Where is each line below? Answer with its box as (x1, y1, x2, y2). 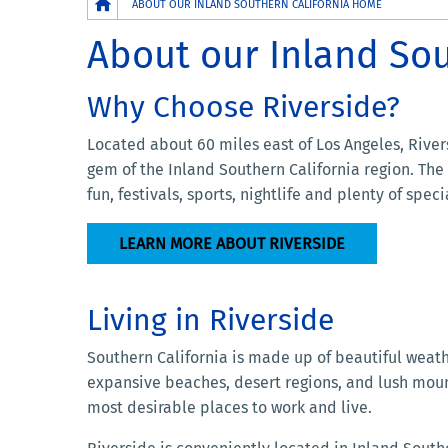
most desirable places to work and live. (87, 397, 372, 417)
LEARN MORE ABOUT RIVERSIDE (119, 233, 345, 253)
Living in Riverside (87, 301, 334, 338)
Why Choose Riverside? (87, 88, 400, 125)
